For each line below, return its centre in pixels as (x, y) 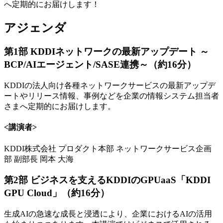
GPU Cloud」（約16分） (57, 193)
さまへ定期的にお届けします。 (60, 107)
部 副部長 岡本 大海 (39, 159)
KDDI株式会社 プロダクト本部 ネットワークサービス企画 (108, 148)
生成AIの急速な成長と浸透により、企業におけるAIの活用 (108, 214)
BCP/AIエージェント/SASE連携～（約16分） (100, 65)
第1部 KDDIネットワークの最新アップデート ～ (107, 52)
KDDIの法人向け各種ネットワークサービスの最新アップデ (110, 86)
